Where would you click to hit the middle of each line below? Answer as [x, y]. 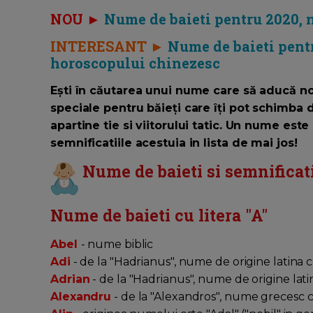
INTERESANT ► [107, 46]
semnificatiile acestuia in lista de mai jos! [174, 143]
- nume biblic [118, 245]
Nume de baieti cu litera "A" [159, 216]
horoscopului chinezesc [135, 63]
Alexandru [81, 297]
